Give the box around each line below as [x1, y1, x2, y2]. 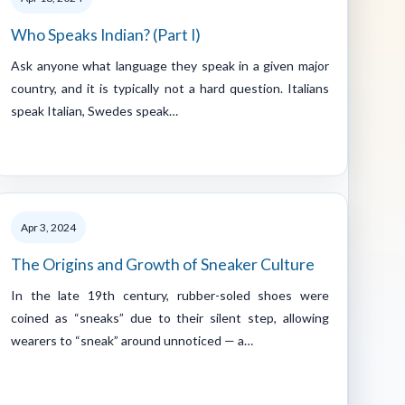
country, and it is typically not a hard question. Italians [11, 80, 329, 96]
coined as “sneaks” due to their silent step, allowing [11, 309, 329, 325]
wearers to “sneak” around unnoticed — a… [11, 332, 253, 348]
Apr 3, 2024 [21, 220, 76, 234]
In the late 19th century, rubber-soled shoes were [11, 287, 329, 303]
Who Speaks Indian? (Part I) [11, 24, 201, 44]
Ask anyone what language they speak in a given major [11, 57, 329, 73]
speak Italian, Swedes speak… [11, 102, 178, 118]
